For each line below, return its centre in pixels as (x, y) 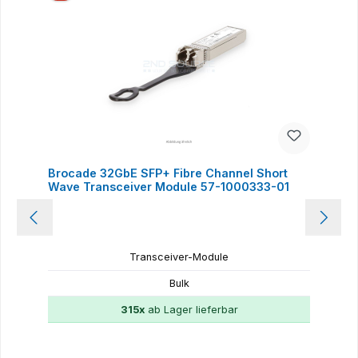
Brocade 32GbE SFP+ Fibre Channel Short (167, 173)
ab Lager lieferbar (191, 309)
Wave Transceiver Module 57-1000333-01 (168, 186)
